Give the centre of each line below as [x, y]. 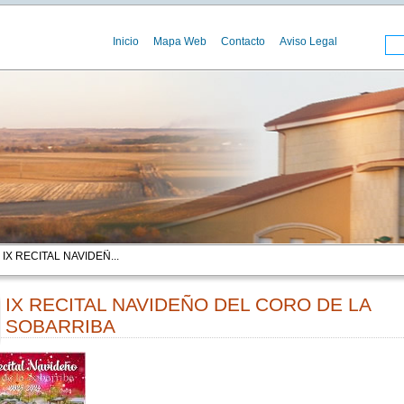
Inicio [125, 41]
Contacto [243, 41]
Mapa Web [179, 41]
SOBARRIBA [60, 326]
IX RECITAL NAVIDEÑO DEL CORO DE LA [188, 304]
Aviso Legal [308, 41]
